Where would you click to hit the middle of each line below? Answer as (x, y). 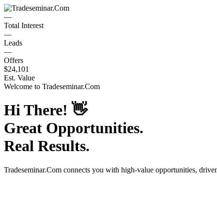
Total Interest (24, 25)
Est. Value (19, 78)
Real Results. (47, 146)
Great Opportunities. (74, 128)
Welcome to (23, 86)
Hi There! (38, 110)
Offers (14, 60)
